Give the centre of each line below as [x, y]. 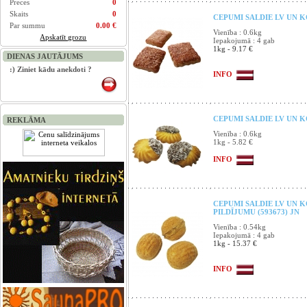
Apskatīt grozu [63, 37]
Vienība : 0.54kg [240, 227]
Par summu [28, 25]
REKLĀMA [26, 120]
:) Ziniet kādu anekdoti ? [51, 69]
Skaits [19, 14]
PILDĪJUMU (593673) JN [256, 212]
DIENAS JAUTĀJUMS [45, 56]
